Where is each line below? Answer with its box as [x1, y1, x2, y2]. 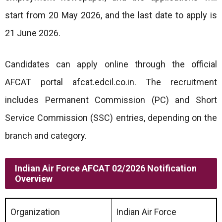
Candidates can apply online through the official [5, 59, 217, 69]
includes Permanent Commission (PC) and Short [5, 95, 217, 105]
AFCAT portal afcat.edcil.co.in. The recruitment [5, 77, 217, 87]
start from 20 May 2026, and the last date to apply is [5, 10, 217, 20]
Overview [15, 173, 53, 184]
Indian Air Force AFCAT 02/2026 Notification [15, 163, 197, 173]
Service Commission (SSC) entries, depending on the [5, 112, 217, 123]
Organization [10, 207, 60, 217]
